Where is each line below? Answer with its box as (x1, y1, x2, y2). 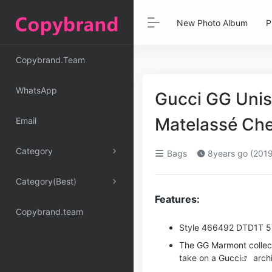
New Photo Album (177, 17, 248, 28)
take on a (179, 253, 219, 263)
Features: (155, 193, 200, 205)
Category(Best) (16, 176, 76, 186)
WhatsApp (16, 85, 57, 95)
